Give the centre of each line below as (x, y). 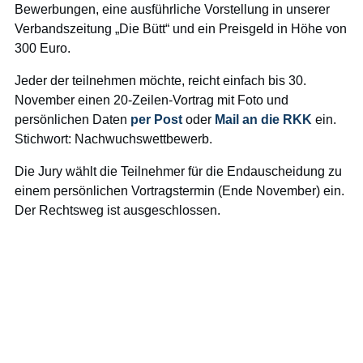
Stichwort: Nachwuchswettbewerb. (113, 139)
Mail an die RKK (263, 120)
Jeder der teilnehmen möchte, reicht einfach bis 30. (160, 81)
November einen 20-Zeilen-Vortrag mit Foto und (152, 100)
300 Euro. (43, 48)
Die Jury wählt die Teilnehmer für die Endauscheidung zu (178, 171)
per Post (156, 120)
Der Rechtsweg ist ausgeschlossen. (117, 210)
